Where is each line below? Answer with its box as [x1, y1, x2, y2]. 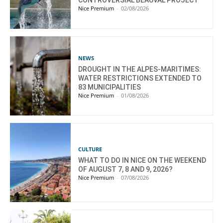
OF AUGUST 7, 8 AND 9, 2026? [78, 165, 173, 173]
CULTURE [78, 145, 103, 153]
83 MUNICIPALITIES [78, 83, 141, 91]
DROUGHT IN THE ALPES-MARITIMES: [78, 65, 202, 73]
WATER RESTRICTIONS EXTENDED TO [78, 74, 202, 82]
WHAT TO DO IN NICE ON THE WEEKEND [78, 156, 207, 164]
